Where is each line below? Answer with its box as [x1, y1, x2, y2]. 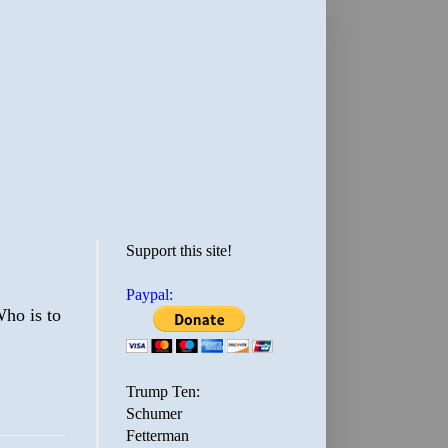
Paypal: [126, 286, 173, 303]
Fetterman [126, 427, 189, 444]
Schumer [126, 405, 182, 422]
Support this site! [126, 242, 232, 259]
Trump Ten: [126, 383, 200, 400]
